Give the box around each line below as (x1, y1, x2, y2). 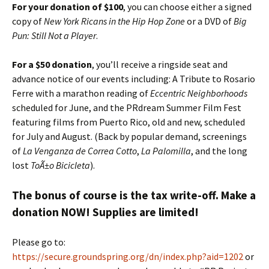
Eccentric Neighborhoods (148, 87, 247, 99)
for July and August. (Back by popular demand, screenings (12, 130, 247, 142)
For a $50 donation (12, 58, 92, 70)
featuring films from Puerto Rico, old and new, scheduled (12, 116, 245, 128)
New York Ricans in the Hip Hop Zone (44, 15, 185, 27)
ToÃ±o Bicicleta (31, 159, 90, 171)
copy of (12, 15, 44, 27)
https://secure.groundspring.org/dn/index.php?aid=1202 (12, 250, 243, 262)
